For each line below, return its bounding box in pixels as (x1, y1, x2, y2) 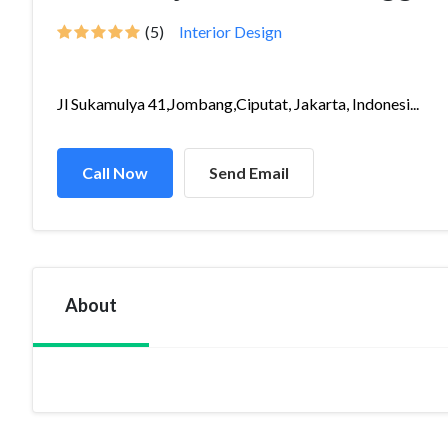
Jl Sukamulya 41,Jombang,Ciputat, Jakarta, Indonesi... (57, 94, 419, 113)
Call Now (82, 163, 148, 182)
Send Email (209, 163, 289, 182)
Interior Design (179, 22, 282, 41)
